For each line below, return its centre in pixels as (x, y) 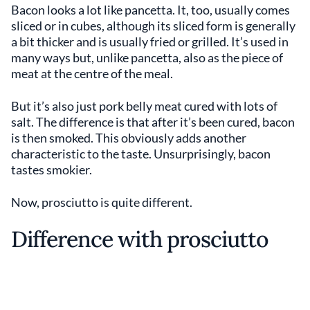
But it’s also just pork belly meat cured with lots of (144, 106)
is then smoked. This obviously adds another (129, 138)
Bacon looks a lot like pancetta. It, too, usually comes (151, 10)
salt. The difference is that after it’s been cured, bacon (153, 122)
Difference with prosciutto (140, 239)
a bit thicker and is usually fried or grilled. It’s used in (150, 42)
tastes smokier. (53, 170)
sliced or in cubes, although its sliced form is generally (153, 26)
